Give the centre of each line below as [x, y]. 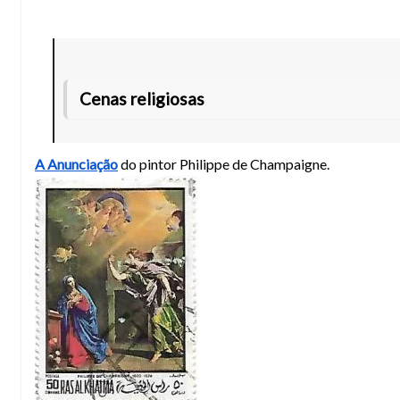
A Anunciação [76, 163]
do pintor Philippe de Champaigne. [224, 163]
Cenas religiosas [142, 98]
